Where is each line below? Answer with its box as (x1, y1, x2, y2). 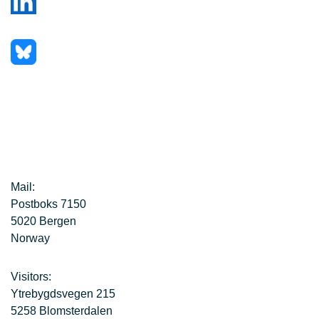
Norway (11, 231, 50, 244)
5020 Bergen (11, 214, 76, 227)
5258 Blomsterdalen (11, 304, 113, 317)
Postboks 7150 (11, 197, 86, 210)
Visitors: (11, 270, 51, 283)
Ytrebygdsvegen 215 (11, 287, 115, 300)
